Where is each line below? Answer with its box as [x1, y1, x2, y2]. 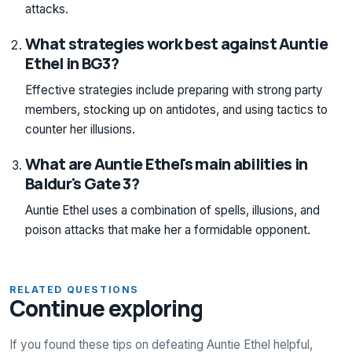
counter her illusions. [25, 121, 135, 137]
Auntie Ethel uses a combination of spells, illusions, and [25, 202, 320, 218]
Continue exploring [9, 292, 203, 323]
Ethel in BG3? [25, 52, 119, 74]
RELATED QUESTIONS [9, 283, 139, 295]
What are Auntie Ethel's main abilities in [25, 152, 308, 174]
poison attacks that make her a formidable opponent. [25, 222, 310, 237]
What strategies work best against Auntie [25, 32, 328, 54]
